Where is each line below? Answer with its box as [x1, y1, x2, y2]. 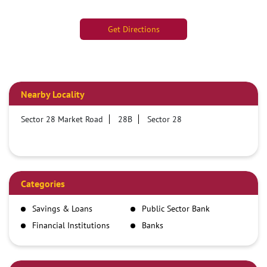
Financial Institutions [32, 220, 110, 231]
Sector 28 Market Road [21, 114, 103, 125]
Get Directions [107, 24, 160, 35]
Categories [21, 178, 65, 190]
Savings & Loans [32, 203, 92, 215]
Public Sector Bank [141, 203, 210, 215]
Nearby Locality [21, 88, 85, 101]
